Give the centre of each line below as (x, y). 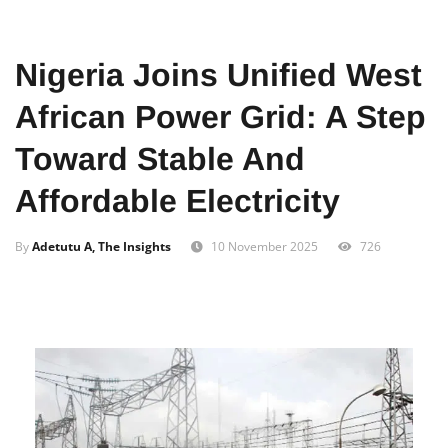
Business (112, 30)
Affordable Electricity (182, 244)
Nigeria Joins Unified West (218, 118)
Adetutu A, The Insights (101, 290)
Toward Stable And (160, 202)
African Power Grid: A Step (220, 160)
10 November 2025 (264, 290)
